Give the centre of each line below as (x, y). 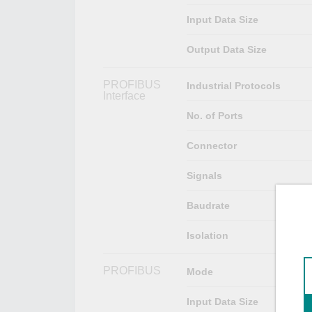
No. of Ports (214, 115)
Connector (211, 145)
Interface (124, 95)
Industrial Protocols (233, 85)
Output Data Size (226, 49)
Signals (204, 175)
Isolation (207, 235)
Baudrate (208, 205)
